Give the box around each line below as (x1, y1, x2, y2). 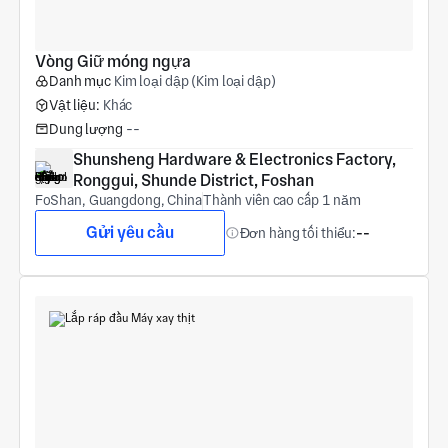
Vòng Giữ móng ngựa (34, 52, 191, 72)
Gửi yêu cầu (85, 223, 174, 243)
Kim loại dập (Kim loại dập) (113, 73, 276, 90)
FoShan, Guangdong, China (34, 192, 202, 209)
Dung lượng (48, 120, 123, 137)
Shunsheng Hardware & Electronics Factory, (72, 150, 396, 170)
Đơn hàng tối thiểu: (239, 224, 357, 241)
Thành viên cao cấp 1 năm (202, 192, 362, 209)
